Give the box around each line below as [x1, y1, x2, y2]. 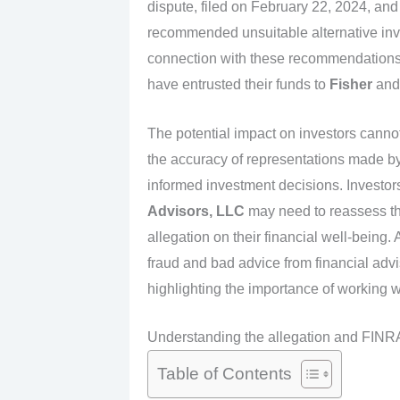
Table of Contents [156, 364, 292, 384]
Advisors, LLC [146, 203, 245, 219]
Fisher [329, 77, 372, 93]
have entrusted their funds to [146, 77, 329, 93]
